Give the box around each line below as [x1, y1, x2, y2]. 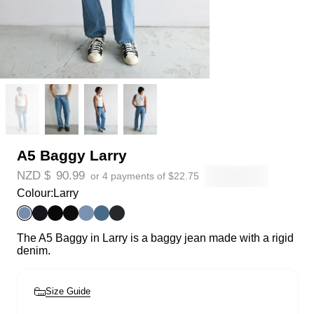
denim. [17, 245, 50, 257]
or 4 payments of [90, 170, 168, 182]
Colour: [17, 187, 53, 200]
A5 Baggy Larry [17, 146, 127, 163]
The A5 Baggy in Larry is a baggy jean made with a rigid [17, 232, 294, 245]
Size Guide [46, 286, 90, 297]
